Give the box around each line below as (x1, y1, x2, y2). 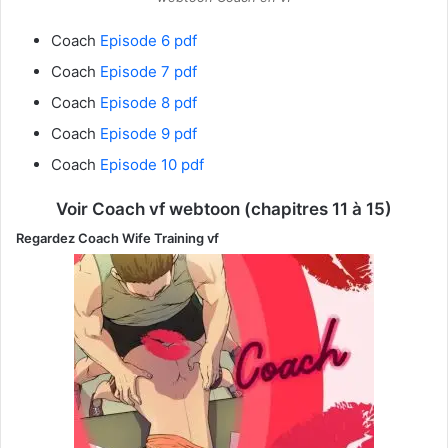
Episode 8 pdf (100, 92, 197, 112)
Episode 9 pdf (100, 123, 197, 143)
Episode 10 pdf (100, 154, 204, 174)
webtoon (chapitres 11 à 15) (165, 198, 392, 219)
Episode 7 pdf (100, 61, 197, 81)
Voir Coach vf (56, 198, 165, 219)
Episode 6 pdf (100, 30, 197, 50)
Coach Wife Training (78, 230, 204, 247)
